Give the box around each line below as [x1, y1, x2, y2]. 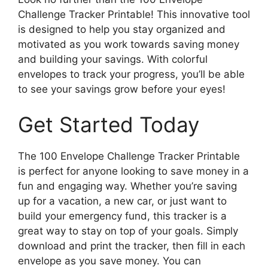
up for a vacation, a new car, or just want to [18, 195, 227, 207]
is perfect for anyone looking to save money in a [18, 165, 249, 177]
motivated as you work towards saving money [18, 38, 239, 50]
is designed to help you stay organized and [18, 23, 226, 35]
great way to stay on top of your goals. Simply [18, 225, 238, 237]
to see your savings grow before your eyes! [18, 83, 226, 95]
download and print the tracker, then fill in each [18, 240, 245, 252]
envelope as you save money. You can [18, 255, 201, 267]
